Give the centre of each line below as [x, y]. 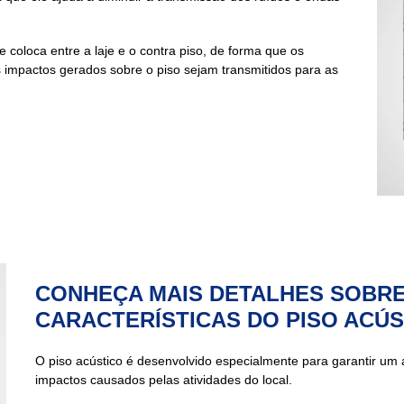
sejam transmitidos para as [260, 69]
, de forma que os [254, 50]
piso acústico [86, 361]
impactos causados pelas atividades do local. [164, 380]
